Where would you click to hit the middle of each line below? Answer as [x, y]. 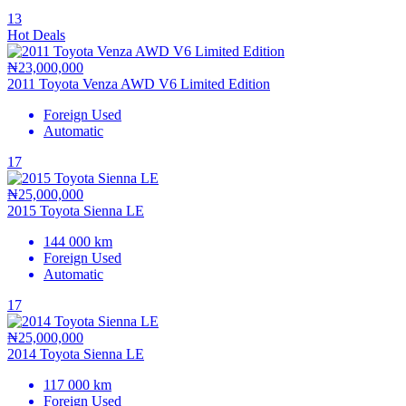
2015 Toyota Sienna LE [76, 210]
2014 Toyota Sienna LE [76, 353]
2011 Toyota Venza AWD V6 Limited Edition [139, 83]
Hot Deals [36, 34]
